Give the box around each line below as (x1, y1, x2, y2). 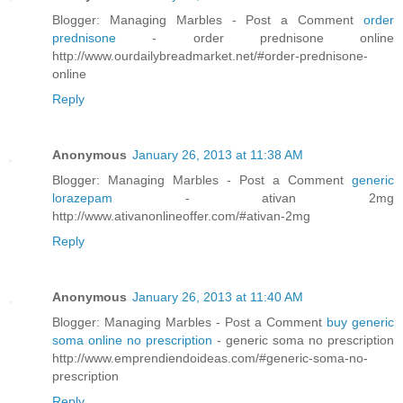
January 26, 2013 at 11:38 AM (132, 148, 303, 163)
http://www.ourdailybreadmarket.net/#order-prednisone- (52, 49, 368, 64)
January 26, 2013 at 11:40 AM (132, 290, 303, 305)
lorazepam (52, 191, 185, 206)
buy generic (327, 315, 394, 330)
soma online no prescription (52, 333, 217, 348)
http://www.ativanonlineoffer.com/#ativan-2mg (52, 209, 310, 224)
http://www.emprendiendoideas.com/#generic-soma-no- (52, 351, 368, 366)
